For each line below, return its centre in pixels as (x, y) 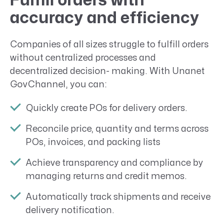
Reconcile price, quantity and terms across (117, 129)
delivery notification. (70, 211)
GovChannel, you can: (58, 84)
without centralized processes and (83, 58)
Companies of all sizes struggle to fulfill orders (109, 44)
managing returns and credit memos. (106, 177)
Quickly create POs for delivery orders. (107, 109)
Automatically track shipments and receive (118, 197)
